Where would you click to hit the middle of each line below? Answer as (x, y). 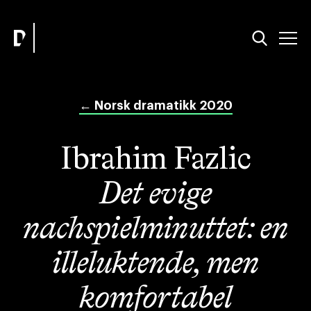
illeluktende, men (155, 264)
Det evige (155, 195)
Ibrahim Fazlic (155, 160)
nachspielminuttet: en (155, 229)
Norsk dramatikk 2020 (162, 106)
